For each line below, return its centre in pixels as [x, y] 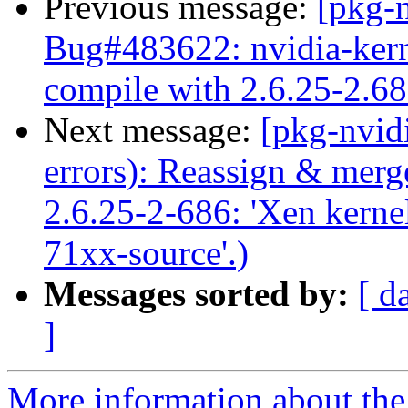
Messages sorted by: [196, 294]
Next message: [152, 130]
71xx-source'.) [146, 253]
